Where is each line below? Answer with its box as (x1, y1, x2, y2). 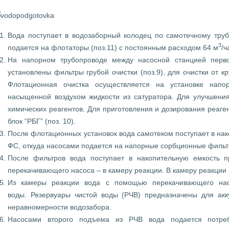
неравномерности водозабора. (8, 202, 112, 211)
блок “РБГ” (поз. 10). (8, 117, 76, 125)
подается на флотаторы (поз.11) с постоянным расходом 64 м (8, 43, 219, 52)
